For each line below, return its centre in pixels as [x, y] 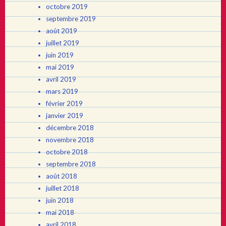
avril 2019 [61, 79]
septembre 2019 [71, 18]
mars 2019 [62, 91]
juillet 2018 [62, 188]
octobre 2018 [67, 152]
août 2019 [61, 31]
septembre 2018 [71, 164]
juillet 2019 [62, 43]
